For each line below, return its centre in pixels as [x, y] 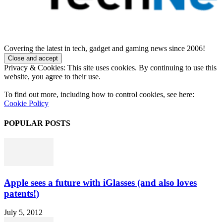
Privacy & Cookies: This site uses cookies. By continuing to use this [110, 68]
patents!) [22, 193]
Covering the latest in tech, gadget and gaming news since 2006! [105, 49]
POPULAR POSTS [37, 123]
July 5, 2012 [23, 213]
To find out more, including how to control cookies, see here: [99, 95]
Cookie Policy [26, 104]
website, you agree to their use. [52, 77]
